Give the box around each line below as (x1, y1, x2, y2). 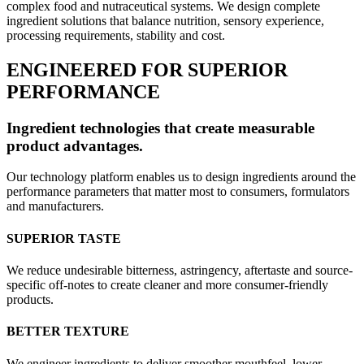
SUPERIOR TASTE (6, 231, 121, 245)
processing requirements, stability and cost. (6, 28, 225, 42)
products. (6, 292, 54, 306)
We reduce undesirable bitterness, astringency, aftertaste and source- (6, 263, 353, 277)
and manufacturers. (6, 199, 104, 214)
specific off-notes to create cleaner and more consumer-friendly (6, 278, 328, 292)
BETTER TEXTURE (6, 324, 129, 339)
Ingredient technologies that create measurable (6, 119, 314, 136)
